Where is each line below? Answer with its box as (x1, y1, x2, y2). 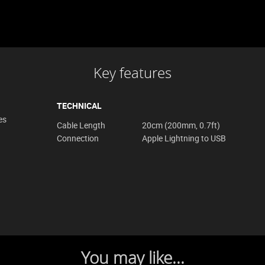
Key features (93, 63, 172, 82)
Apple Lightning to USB (142, 132, 226, 144)
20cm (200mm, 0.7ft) (142, 119, 220, 131)
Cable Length (57, 119, 105, 131)
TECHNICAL (57, 100, 102, 111)
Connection (57, 132, 99, 144)
